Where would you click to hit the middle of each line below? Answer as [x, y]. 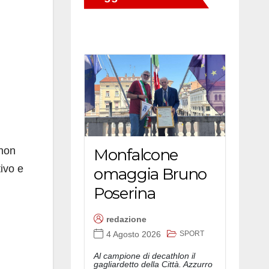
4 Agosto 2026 [134, 234]
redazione [126, 219]
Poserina [125, 193]
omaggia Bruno [150, 174]
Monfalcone [136, 155]
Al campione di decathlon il [144, 255]
